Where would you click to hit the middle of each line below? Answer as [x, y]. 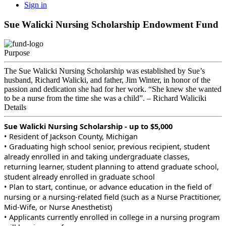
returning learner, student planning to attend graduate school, [111, 167]
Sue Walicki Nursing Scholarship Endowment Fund [111, 24]
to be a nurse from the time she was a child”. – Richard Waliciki [105, 98]
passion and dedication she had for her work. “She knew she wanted [113, 89]
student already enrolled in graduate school [80, 177]
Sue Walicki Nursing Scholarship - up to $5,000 [89, 126]
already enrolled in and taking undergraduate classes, [97, 157]
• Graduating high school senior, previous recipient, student [107, 147]
